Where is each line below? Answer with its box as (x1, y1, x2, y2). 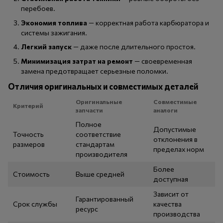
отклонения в (153, 135, 198, 144)
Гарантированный (76, 195, 133, 204)
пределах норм (153, 145, 204, 154)
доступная (153, 175, 188, 184)
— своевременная (133, 56, 192, 65)
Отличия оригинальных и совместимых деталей (8, 81, 198, 92)
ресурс (76, 205, 98, 214)
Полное (76, 120, 102, 129)
